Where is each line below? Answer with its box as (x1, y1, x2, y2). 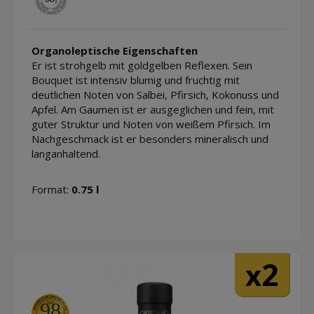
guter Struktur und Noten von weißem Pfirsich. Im (32, 117, 271, 132)
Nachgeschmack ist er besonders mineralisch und (32, 132, 268, 146)
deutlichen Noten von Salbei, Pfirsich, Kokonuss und (32, 88, 279, 102)
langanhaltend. (32, 146, 100, 161)
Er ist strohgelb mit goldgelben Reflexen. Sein (32, 58, 252, 73)
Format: (32, 182, 71, 197)
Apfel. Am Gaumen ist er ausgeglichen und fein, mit (32, 102, 274, 117)
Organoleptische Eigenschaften (32, 43, 198, 58)
